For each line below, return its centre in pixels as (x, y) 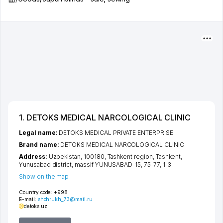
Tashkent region (130, 157)
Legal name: (39, 133)
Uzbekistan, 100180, (78, 157)
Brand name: (40, 145)
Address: (34, 157)
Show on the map (44, 176)
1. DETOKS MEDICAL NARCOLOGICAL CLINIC (105, 117)
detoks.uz (36, 206)
